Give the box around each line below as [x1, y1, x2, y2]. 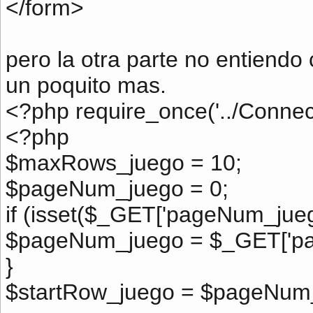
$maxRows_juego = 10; [6, 150, 242, 175]
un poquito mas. [6, 73, 166, 98]
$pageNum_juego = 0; [6, 176, 228, 201]
